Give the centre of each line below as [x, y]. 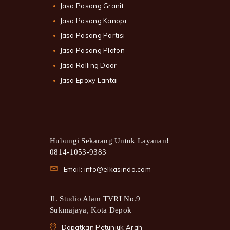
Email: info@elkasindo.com [107, 169]
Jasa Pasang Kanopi [93, 20]
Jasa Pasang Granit [92, 5]
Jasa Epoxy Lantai [89, 80]
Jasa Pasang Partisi [92, 35]
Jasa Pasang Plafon [92, 50]
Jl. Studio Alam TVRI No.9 [95, 198]
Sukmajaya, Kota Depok [91, 210]
